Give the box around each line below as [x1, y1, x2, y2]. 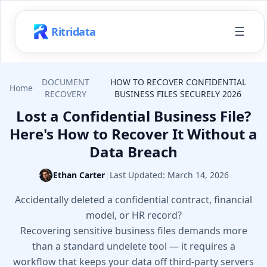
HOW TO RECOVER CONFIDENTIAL [110, 76, 246, 88]
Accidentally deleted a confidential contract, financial [15, 193, 252, 206]
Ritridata [51, 24, 96, 39]
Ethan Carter [52, 169, 105, 181]
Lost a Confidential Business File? [16, 106, 251, 126]
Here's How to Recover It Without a [10, 124, 257, 144]
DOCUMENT [42, 76, 90, 88]
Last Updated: [109, 169, 165, 181]
